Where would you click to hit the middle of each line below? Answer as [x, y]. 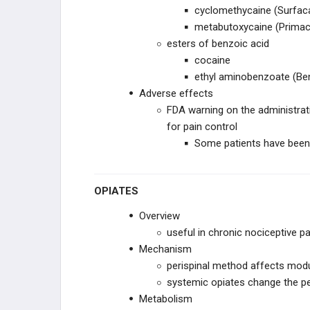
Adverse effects [176, 93]
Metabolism [166, 299]
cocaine [212, 60]
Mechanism [165, 249]
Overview [159, 216]
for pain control [202, 127]
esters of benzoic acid [218, 44]
